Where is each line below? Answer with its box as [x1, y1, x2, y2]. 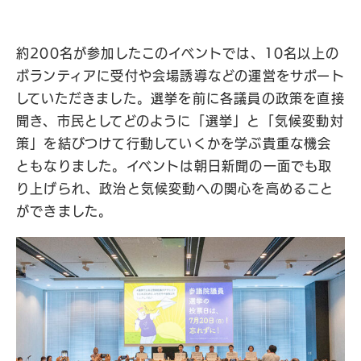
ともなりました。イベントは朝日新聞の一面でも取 [16, 160, 333, 172]
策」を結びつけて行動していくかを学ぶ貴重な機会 [16, 137, 332, 150]
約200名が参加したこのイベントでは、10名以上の [16, 47, 340, 60]
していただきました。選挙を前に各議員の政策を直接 [16, 92, 345, 105]
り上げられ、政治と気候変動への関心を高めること [16, 182, 334, 195]
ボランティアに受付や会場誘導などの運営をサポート [16, 69, 345, 82]
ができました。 [16, 205, 113, 218]
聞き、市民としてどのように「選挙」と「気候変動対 [16, 114, 344, 127]
